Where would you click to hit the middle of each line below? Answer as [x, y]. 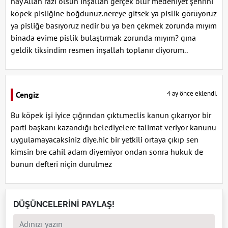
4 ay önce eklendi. [192, 94]
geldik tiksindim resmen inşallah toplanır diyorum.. [99, 50]
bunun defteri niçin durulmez [61, 164]
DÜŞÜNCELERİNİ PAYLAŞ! [64, 205]
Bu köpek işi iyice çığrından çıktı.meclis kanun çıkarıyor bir [111, 115]
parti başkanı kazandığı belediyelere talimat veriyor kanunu [113, 127]
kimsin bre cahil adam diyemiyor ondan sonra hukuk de [107, 152]
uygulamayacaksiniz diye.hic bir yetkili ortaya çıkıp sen [105, 140]
